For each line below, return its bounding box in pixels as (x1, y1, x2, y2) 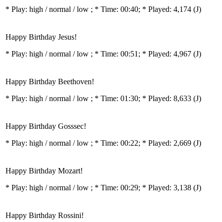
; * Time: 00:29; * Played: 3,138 (91, 183, 193, 192)
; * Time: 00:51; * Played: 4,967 (91, 50, 193, 58)
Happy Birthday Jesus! (5, 33, 77, 41)
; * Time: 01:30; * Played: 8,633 (91, 94, 193, 103)
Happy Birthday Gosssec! (5, 122, 86, 130)
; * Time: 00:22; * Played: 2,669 (91, 139, 193, 147)
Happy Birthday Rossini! (5, 211, 84, 220)
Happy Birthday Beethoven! (5, 77, 94, 86)
